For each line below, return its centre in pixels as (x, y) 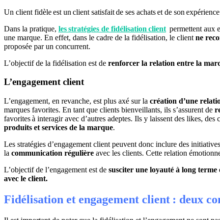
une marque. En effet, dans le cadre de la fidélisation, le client (100, 37)
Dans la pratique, (31, 28)
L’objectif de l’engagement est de (55, 170)
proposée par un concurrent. (47, 46)
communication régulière (53, 153)
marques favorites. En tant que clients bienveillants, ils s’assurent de (109, 110)
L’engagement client (44, 82)
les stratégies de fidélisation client (112, 28)
